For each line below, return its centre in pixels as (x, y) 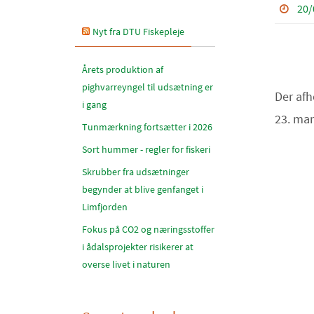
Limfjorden (105, 207)
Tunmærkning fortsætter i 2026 (147, 127)
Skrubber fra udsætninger (136, 172)
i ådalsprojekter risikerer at (138, 247)
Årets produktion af (123, 69)
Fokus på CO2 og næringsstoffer (148, 229)
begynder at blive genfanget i (143, 189)
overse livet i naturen (126, 264)
